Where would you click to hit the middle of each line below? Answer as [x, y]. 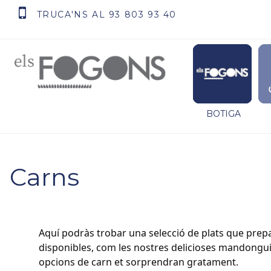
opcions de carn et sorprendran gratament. [139, 262]
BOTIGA [223, 114]
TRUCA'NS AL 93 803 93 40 [107, 15]
